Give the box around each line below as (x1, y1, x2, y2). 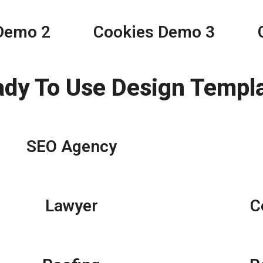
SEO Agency (26, 137, 117, 157)
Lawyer (45, 196, 98, 216)
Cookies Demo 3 (93, 22, 215, 42)
